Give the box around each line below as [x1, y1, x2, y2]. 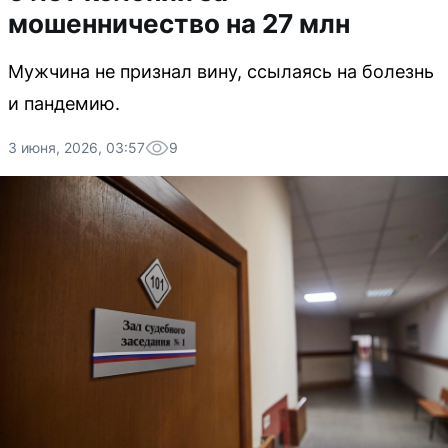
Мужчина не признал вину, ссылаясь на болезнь [8, 61, 434, 82]
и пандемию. [8, 93, 120, 114]
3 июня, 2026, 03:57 [8, 139, 145, 156]
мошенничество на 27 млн [8, 8, 350, 39]
